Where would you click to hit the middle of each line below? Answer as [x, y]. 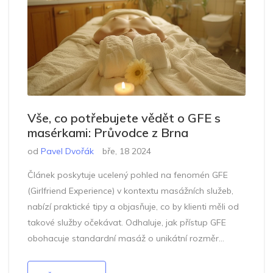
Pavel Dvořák [67, 151]
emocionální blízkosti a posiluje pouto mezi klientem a [136, 254]
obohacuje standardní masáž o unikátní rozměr [123, 239]
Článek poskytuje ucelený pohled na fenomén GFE [128, 175]
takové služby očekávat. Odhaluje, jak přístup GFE [127, 223]
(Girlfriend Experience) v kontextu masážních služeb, [130, 191]
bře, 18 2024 [127, 151]
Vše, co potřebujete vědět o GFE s [124, 118]
